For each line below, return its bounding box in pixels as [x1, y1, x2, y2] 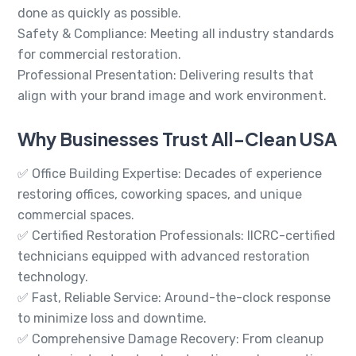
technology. [17, 269, 88, 285]
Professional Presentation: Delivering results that [17, 68, 314, 83]
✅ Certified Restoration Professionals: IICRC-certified [17, 228, 335, 244]
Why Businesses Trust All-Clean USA [17, 127, 337, 151]
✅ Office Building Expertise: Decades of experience [17, 166, 322, 182]
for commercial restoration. [17, 47, 181, 63]
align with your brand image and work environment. [17, 88, 327, 104]
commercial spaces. [17, 207, 134, 223]
